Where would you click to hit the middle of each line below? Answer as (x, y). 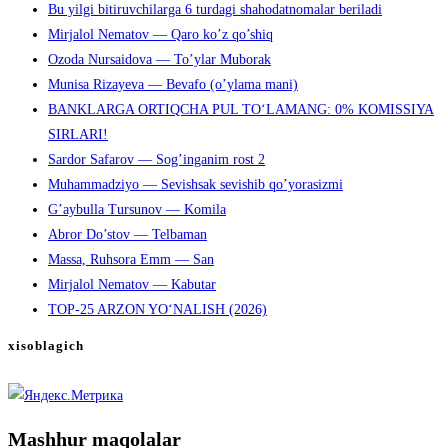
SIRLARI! (78, 134)
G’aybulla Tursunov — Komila (137, 209)
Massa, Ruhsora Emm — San (131, 259)
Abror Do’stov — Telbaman (127, 234)
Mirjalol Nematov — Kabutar (132, 284)
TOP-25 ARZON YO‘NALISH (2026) (157, 309)
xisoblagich (46, 346)
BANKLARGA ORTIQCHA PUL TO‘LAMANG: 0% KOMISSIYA (241, 109)
